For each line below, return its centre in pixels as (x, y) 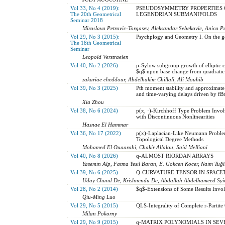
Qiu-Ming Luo (99, 197)
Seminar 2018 (86, 20)
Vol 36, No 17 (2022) (95, 133)
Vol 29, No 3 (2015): (95, 36)
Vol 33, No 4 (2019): (95, 8)
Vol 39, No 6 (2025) (94, 172)
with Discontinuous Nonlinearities (175, 116)
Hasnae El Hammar (105, 124)
